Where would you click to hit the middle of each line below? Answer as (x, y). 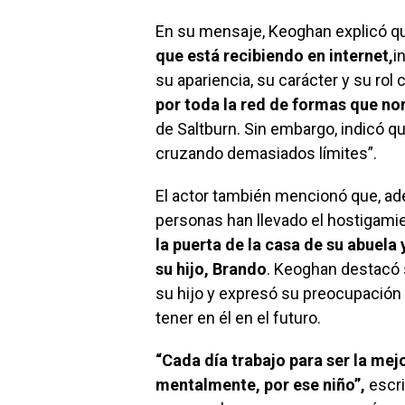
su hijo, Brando (211, 269)
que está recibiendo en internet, (274, 56)
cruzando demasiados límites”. (266, 154)
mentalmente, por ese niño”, (260, 385)
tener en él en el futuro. (238, 318)
